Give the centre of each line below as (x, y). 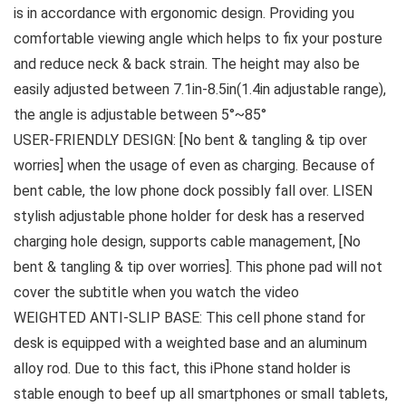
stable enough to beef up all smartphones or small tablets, (201, 394)
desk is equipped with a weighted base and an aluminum (190, 343)
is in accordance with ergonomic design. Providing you (184, 14)
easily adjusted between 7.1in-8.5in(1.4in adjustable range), (200, 90)
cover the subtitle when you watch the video (156, 293)
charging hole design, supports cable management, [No (187, 242)
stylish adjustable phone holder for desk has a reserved (189, 217)
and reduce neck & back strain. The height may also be (187, 64)
